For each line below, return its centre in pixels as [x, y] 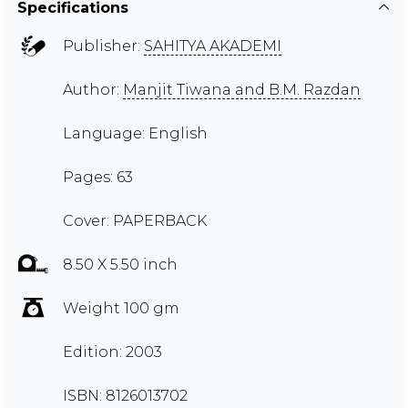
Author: [93, 89]
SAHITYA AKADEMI [213, 46]
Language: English [135, 133]
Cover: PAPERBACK [135, 220]
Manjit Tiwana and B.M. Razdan [242, 89]
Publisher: [103, 46]
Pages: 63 [98, 177]
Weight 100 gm [121, 308]
